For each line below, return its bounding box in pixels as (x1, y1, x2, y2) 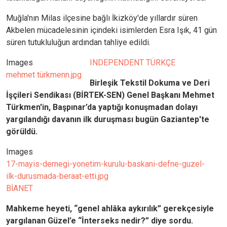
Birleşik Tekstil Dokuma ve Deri (90, 78, 210, 88)
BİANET (6, 183, 33, 194)
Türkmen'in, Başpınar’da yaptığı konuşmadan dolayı (6, 102, 198, 112)
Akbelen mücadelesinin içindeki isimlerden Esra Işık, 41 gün (6, 25, 217, 35)
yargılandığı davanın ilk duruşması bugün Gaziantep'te (6, 115, 209, 125)
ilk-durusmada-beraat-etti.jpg (6, 171, 108, 181)
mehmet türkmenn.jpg (6, 70, 82, 80)
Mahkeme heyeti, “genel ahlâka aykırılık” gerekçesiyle (6, 204, 214, 214)
